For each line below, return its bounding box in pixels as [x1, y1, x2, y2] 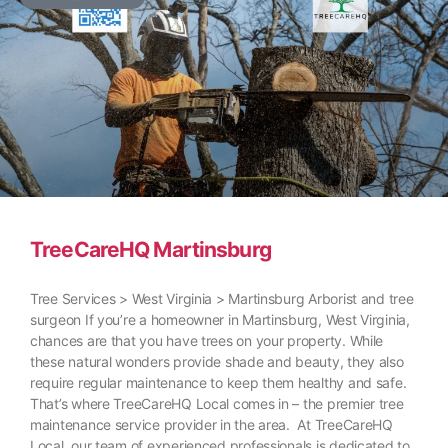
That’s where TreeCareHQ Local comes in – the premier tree [30, 395, 404, 413]
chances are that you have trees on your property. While [30, 332, 384, 350]
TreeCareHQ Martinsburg [30, 237, 271, 263]
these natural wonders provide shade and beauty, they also [30, 353, 404, 371]
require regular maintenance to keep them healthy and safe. [30, 374, 407, 392]
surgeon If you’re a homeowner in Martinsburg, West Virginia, [30, 311, 410, 329]
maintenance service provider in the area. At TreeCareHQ [30, 416, 393, 434]
